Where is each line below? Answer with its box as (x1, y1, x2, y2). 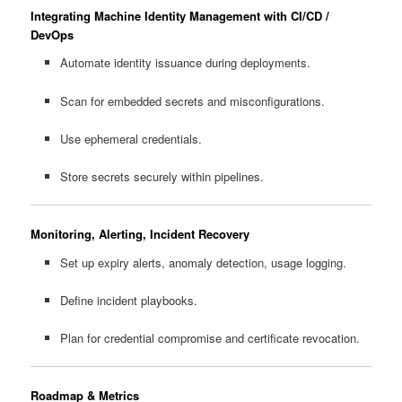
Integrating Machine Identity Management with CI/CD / (31, 6, 330, 24)
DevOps (31, 25, 74, 43)
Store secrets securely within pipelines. (59, 167, 264, 185)
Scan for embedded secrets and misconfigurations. (59, 92, 325, 109)
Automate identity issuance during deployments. (59, 54, 310, 72)
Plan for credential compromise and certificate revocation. (59, 328, 360, 346)
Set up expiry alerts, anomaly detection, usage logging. (59, 253, 346, 271)
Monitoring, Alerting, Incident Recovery (31, 225, 250, 243)
